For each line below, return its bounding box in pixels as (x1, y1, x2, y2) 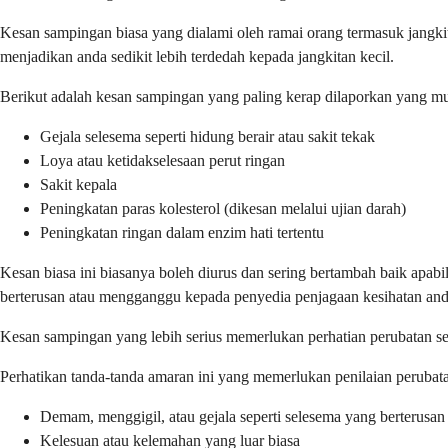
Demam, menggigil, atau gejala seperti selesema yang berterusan (40, 408, 445, 426)
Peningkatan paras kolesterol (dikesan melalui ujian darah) (40, 200, 406, 218)
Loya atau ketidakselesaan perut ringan (40, 152, 285, 170)
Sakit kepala (40, 176, 117, 194)
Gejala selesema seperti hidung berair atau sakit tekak (40, 128, 375, 146)
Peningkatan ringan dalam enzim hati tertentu (40, 224, 324, 242)
